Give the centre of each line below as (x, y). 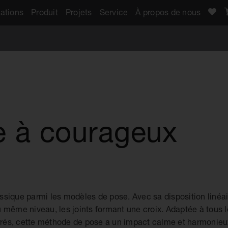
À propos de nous (168, 12)
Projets (79, 12)
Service (114, 12)
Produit (45, 12)
